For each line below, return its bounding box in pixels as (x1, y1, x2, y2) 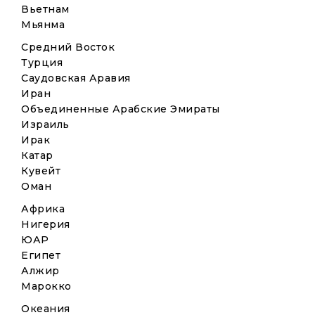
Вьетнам (21, 3, 70, 15)
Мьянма (21, 18, 65, 31)
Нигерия (21, 218, 70, 231)
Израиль (21, 118, 70, 131)
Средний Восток (21, 41, 115, 53)
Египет (21, 249, 60, 262)
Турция (21, 56, 63, 69)
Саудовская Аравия (21, 72, 131, 84)
